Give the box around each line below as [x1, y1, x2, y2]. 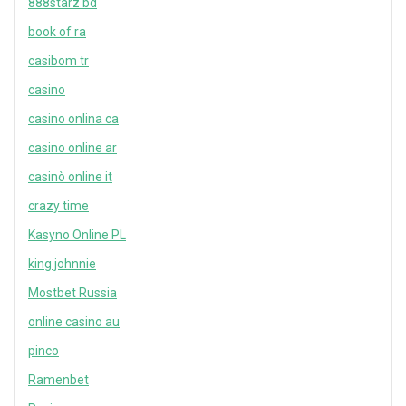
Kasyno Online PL [28, 227, 126, 243]
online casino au [28, 314, 120, 330]
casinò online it [28, 169, 112, 185]
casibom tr [28, 53, 89, 69]
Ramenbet [28, 372, 89, 388]
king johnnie [28, 256, 96, 272]
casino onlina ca [28, 111, 119, 127]
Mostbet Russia [28, 285, 117, 301]
